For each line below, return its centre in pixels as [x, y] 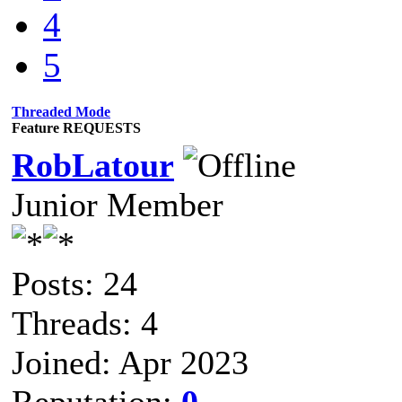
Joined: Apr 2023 [130, 362]
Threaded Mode [61, 111]
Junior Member [118, 204]
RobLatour [93, 165]
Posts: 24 [74, 283]
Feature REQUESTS [76, 127]
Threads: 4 [85, 323]
